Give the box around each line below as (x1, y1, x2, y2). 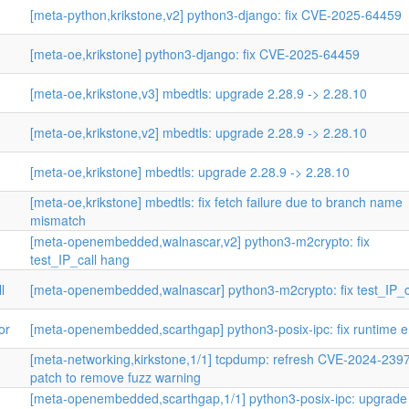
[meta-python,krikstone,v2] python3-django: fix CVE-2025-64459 (30, 5, 402, 24)
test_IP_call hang (30, 250, 130, 268)
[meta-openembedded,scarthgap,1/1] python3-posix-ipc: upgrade (30, 389, 407, 407)
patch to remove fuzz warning (30, 368, 201, 386)
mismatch (30, 211, 86, 229)
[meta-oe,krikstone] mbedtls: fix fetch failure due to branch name (30, 193, 403, 211)
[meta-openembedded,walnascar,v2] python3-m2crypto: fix (30, 232, 370, 250)
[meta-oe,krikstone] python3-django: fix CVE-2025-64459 (30, 45, 360, 63)
